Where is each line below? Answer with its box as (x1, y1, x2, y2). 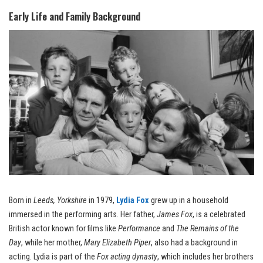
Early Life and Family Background (9, 8, 140, 23)
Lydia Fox (116, 195, 149, 205)
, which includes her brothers (157, 251, 254, 262)
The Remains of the (176, 223, 239, 234)
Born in (9, 195, 33, 205)
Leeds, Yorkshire (33, 195, 87, 205)
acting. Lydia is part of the (9, 251, 97, 262)
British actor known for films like (9, 223, 118, 234)
